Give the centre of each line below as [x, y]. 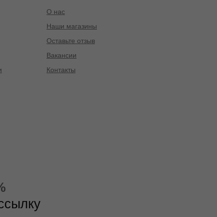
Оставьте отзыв [71, 41]
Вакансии [62, 55]
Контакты [61, 70]
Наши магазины [72, 26]
